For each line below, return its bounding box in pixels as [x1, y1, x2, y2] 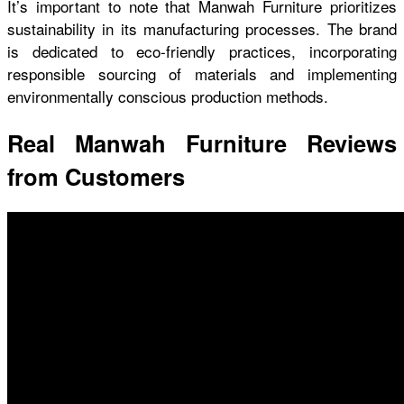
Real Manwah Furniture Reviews [7, 125, 397, 160]
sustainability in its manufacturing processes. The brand [7, 16, 397, 40]
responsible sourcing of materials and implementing [7, 61, 397, 85]
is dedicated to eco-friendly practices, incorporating [7, 39, 397, 62]
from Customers [7, 159, 185, 193]
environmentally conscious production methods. [7, 84, 328, 107]
